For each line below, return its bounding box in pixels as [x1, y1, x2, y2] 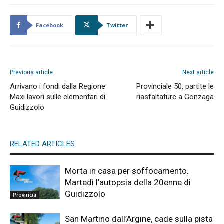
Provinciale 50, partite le [136, 81, 214, 91]
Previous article [10, 68, 53, 76]
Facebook [36, 21, 63, 29]
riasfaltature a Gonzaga [136, 92, 214, 101]
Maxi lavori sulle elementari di [10, 92, 105, 101]
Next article [182, 68, 214, 76]
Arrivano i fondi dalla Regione [10, 81, 105, 91]
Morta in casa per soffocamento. [65, 165, 189, 176]
